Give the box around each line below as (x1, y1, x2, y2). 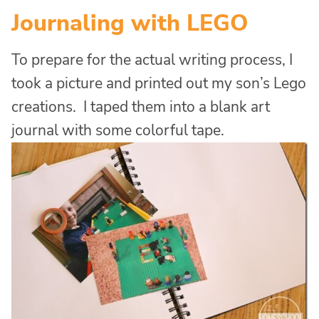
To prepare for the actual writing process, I (11, 50, 293, 70)
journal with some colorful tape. (11, 120, 224, 141)
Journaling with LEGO (11, 8, 248, 39)
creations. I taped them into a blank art (11, 97, 270, 117)
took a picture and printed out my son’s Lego (11, 73, 306, 94)
